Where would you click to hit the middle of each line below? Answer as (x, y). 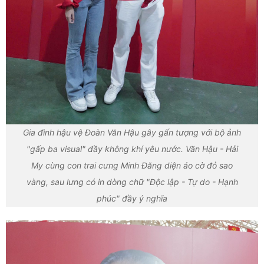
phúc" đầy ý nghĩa (132, 199)
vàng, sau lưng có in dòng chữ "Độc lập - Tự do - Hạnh (132, 182)
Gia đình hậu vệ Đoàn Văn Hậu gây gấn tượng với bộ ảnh (132, 133)
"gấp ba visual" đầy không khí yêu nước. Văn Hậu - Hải (132, 149)
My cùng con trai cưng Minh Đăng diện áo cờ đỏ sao (132, 166)
